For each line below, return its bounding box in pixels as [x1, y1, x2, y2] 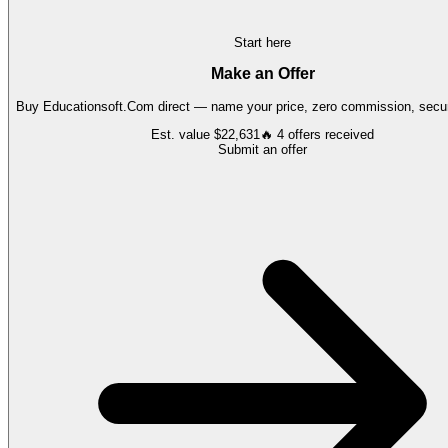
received [321, 127, 374, 143]
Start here [234, 34, 291, 50]
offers [288, 127, 321, 143]
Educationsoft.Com [43, 99, 154, 115]
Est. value [151, 127, 214, 143]
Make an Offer [210, 65, 315, 83]
